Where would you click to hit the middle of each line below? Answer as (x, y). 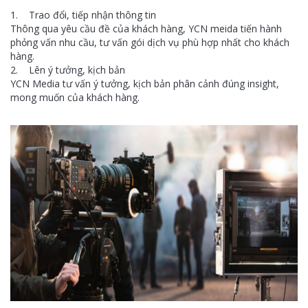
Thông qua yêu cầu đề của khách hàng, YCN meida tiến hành (146, 28)
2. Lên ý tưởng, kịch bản (68, 69)
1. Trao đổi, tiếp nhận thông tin (83, 14)
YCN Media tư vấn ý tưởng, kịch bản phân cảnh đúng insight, (145, 83)
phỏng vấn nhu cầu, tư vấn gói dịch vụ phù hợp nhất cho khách (150, 42)
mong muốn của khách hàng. (75, 97)
